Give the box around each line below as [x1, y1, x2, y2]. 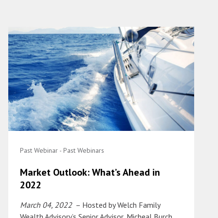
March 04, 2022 [20, 200, 74, 210]
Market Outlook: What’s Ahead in [20, 166, 160, 179]
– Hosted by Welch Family [74, 200, 160, 210]
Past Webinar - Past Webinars [20, 146, 104, 155]
